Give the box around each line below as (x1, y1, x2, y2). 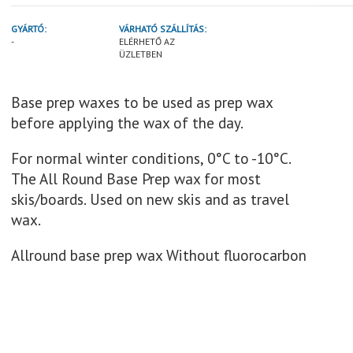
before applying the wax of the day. (11, 112, 243, 132)
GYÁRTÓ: (11, 22, 46, 35)
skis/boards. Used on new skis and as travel (11, 188, 289, 209)
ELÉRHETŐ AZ (118, 35, 174, 47)
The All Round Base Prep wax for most (11, 168, 261, 188)
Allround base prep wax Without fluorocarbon (11, 244, 307, 265)
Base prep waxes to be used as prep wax (11, 91, 273, 112)
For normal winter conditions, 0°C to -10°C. (11, 147, 291, 168)
